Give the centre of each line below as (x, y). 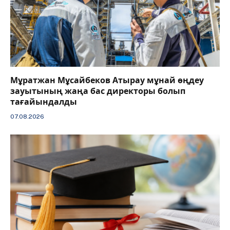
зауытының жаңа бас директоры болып (98, 91)
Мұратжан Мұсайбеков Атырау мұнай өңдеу (107, 80)
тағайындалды (44, 102)
